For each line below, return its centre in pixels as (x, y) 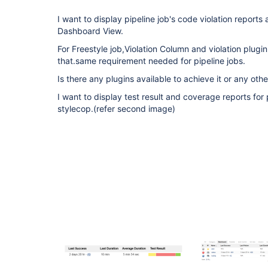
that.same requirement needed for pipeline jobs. (151, 61)
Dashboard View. (90, 31)
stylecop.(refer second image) (116, 109)
